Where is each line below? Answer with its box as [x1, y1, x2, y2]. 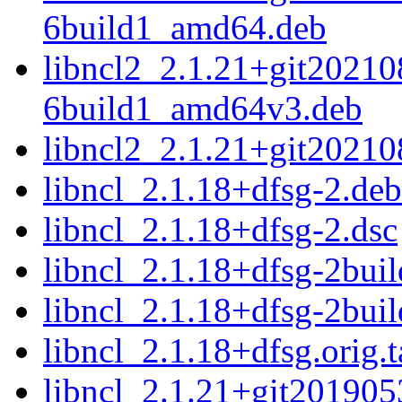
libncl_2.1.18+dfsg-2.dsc [43, 210, 398, 249]
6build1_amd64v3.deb [43, 89, 363, 128]
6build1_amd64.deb [43, 8, 327, 48]
